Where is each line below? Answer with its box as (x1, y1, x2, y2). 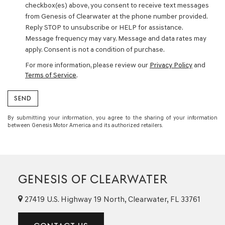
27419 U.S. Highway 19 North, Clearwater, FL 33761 (23, 194, 200, 204)
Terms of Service (25, 71, 76, 79)
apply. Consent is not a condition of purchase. (25, 45, 165, 54)
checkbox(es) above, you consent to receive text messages (25, 1, 209, 10)
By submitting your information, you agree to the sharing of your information (8, 115, 217, 121)
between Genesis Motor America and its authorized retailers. (8, 122, 163, 129)
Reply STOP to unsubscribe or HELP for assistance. (25, 23, 183, 32)
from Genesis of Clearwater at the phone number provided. (25, 12, 207, 21)
